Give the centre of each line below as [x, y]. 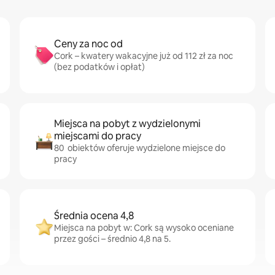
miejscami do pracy [98, 136]
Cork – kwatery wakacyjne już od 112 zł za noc [144, 56]
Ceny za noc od [88, 44]
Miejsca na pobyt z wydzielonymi [127, 124]
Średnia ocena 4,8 [94, 216]
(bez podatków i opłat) [99, 67]
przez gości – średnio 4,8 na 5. [112, 239]
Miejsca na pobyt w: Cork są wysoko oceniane [144, 228]
